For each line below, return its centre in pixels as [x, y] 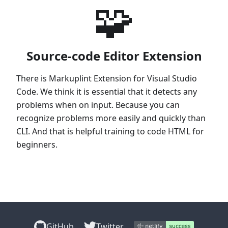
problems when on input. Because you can [98, 105]
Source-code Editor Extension [114, 55]
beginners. [37, 144]
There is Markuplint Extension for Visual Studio [107, 78]
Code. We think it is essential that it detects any [107, 91]
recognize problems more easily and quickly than [111, 118]
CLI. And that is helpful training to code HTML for [110, 131]
